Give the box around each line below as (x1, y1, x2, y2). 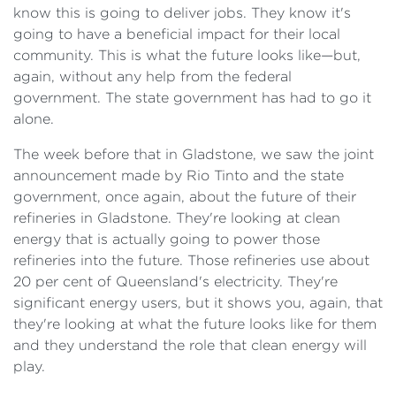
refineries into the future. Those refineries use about (13, 253, 369, 268)
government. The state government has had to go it (13, 90, 371, 105)
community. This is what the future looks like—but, (13, 48, 361, 63)
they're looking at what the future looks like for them (13, 316, 377, 331)
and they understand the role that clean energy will (13, 338, 367, 353)
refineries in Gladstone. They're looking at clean (13, 210, 340, 225)
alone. (13, 111, 54, 126)
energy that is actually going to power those (13, 232, 320, 247)
